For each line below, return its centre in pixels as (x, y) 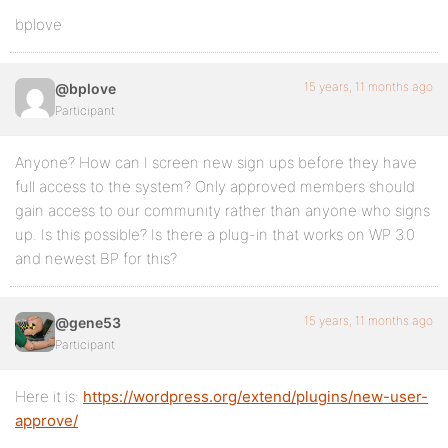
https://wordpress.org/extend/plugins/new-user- (255, 396)
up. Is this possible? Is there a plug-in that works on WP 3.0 (215, 234)
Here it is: (49, 396)
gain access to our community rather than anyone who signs (222, 210)
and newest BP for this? (96, 258)
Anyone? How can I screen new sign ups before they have (216, 162)
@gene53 (88, 322)
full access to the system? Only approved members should (215, 186)
